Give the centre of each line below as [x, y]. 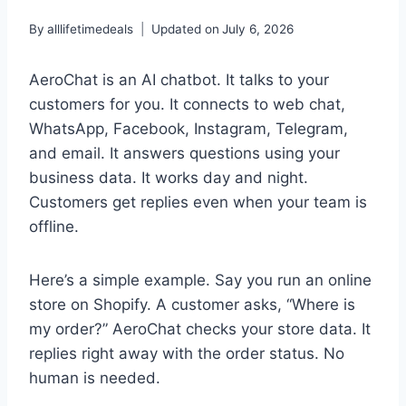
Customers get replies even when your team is [198, 203]
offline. [54, 227]
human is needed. [95, 378]
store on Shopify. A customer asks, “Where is [192, 305]
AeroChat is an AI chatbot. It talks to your [179, 80]
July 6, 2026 [258, 29]
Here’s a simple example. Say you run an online [200, 280]
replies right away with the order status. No [187, 354]
